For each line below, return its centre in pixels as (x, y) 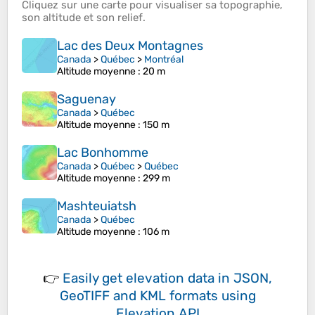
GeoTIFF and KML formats (139, 296)
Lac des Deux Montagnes (130, 46)
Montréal (164, 60)
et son (99, 18)
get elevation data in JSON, (187, 278)
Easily (82, 278)
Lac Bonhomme (103, 153)
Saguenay (86, 99)
